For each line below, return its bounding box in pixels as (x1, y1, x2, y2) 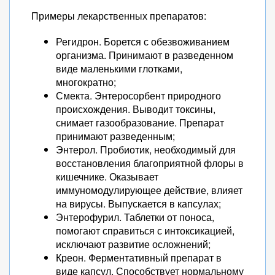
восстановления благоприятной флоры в (56, 156, 244, 170)
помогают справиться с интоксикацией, (56, 223, 234, 238)
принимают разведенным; (56, 129, 175, 143)
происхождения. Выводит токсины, (56, 102, 215, 116)
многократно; (56, 75, 116, 89)
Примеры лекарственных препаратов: (31, 9, 206, 23)
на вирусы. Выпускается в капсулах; (56, 196, 221, 211)
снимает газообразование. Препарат (56, 115, 224, 130)
